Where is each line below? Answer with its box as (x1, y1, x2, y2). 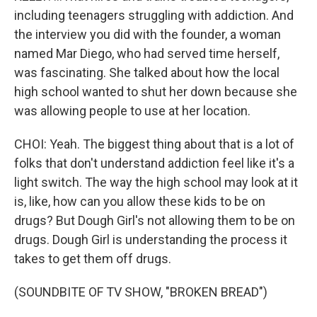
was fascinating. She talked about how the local (14, 65, 279, 81)
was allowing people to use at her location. (14, 103, 250, 119)
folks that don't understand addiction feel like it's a (14, 156, 294, 171)
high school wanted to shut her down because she (14, 84, 297, 100)
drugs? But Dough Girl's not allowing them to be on (14, 213, 295, 229)
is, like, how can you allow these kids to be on (14, 194, 265, 209)
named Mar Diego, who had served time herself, (14, 46, 279, 62)
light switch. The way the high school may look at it (14, 175, 298, 190)
